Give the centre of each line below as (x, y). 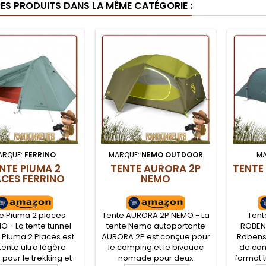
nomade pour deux (156, 258)
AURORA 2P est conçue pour (156, 236)
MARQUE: (125, 154)
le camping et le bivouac (156, 247)
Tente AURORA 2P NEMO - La (156, 215)
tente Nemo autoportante (156, 226)
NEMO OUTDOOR (172, 154)
